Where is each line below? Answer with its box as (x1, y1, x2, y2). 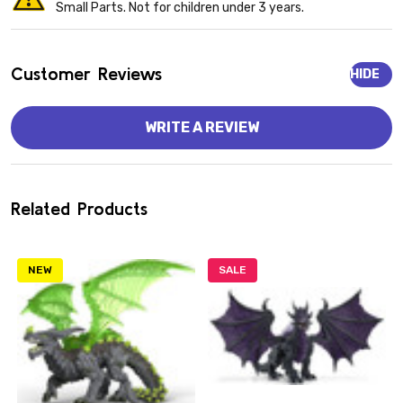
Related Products (11, 197, 148, 219)
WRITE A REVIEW (144, 118, 259, 136)
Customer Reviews (11, 62, 162, 84)
